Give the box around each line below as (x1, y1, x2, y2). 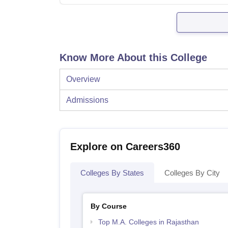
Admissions (66, 96, 108, 105)
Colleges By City (164, 168, 220, 178)
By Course (90, 202, 127, 211)
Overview (66, 75, 100, 84)
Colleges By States (80, 168, 144, 178)
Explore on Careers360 (70, 141, 180, 153)
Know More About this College (60, 52, 207, 64)
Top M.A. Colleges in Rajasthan (98, 218, 199, 226)
